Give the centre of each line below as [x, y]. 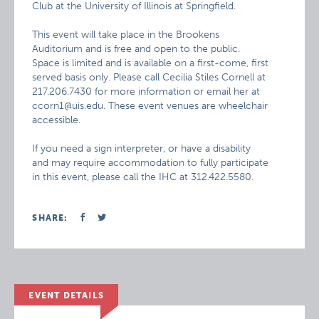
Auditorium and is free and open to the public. [136, 49]
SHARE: [50, 218]
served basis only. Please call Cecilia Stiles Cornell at [149, 77]
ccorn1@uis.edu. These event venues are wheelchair [150, 106]
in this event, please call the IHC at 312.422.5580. [143, 177]
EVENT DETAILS [66, 296]
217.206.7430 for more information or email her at [146, 91]
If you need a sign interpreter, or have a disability [142, 148]
